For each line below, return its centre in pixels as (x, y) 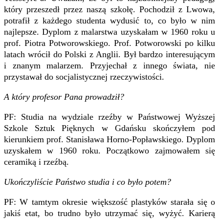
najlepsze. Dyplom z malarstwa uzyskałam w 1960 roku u (109, 32)
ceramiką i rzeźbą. (36, 162)
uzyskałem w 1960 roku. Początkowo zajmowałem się (109, 150)
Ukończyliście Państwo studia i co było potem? (88, 182)
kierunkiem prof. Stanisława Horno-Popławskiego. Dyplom (109, 139)
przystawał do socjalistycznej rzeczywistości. (84, 77)
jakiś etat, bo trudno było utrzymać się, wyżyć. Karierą (109, 213)
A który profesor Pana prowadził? (64, 97)
